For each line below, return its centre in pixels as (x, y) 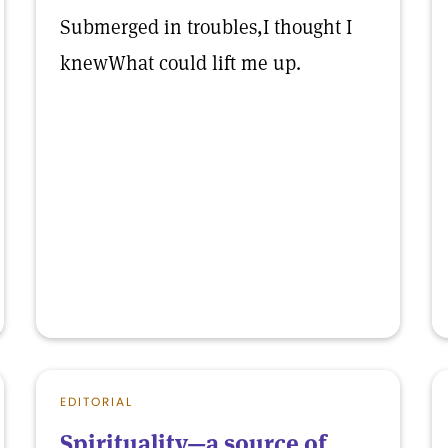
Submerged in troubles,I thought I (206, 27)
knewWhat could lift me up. (180, 63)
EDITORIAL (96, 401)
